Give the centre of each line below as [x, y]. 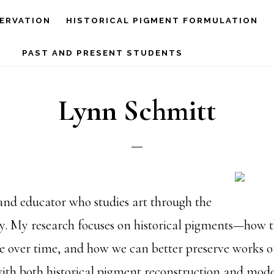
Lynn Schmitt [137, 111]
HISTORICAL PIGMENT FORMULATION [162, 20]
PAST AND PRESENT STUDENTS [102, 53]
